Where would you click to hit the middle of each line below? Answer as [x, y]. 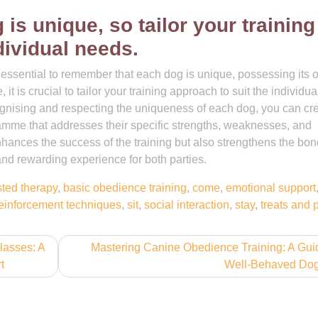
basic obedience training [125, 188]
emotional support [271, 188]
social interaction [187, 205]
